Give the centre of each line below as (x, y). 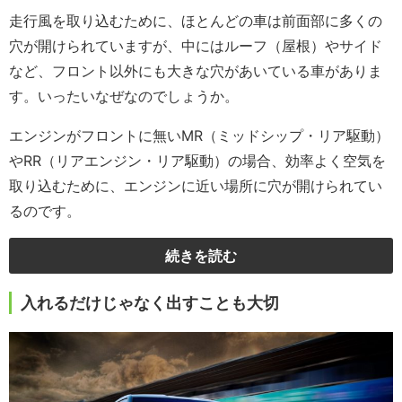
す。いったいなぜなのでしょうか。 (124, 96)
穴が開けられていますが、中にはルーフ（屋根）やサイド (196, 46)
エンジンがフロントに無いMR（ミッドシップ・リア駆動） (199, 136)
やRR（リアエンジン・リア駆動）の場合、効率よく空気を (197, 161)
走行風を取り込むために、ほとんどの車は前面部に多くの (196, 21)
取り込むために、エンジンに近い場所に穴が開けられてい (196, 186)
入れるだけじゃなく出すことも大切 (150, 303)
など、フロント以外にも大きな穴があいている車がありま (196, 71)
